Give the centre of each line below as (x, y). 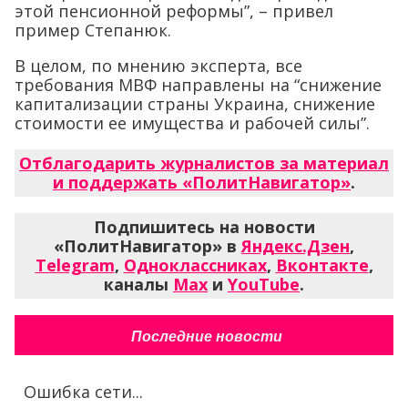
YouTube (264, 284)
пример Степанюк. (93, 30)
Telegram (75, 265)
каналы (138, 284)
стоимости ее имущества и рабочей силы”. (192, 122)
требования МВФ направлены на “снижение (198, 84)
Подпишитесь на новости (204, 226)
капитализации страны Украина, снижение (195, 103)
